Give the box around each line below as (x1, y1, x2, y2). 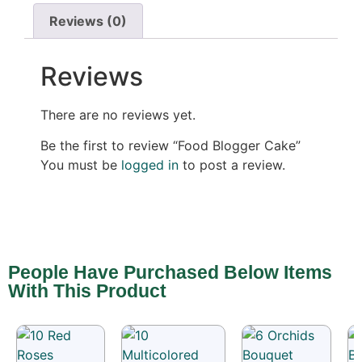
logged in (121, 157, 179, 174)
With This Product (8, 280, 166, 302)
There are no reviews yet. (40, 106, 196, 123)
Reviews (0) (49, 12, 128, 29)
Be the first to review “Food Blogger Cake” (40, 137, 301, 154)
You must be (40, 157, 121, 174)
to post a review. (179, 157, 285, 174)
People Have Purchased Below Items (8, 262, 332, 284)
